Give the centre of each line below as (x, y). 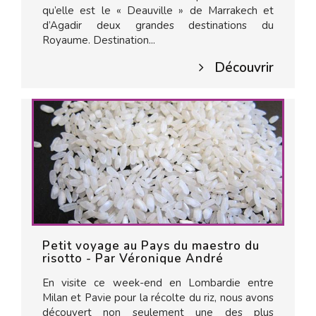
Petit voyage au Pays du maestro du (151, 246)
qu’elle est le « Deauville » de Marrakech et (158, 11)
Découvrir (244, 68)
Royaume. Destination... (99, 40)
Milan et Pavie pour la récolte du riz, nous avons (158, 298)
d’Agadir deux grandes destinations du (158, 25)
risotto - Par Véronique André (133, 259)
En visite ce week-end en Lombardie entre (158, 283)
